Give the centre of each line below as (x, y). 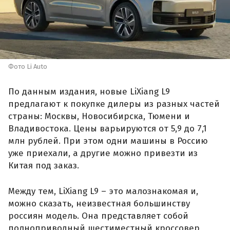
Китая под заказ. (44, 166)
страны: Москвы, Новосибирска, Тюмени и (99, 117)
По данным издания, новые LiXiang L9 (89, 92)
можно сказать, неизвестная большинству (99, 203)
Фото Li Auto (28, 66)
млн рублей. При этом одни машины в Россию (108, 141)
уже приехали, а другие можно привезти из (103, 154)
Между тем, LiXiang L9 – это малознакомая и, (103, 191)
